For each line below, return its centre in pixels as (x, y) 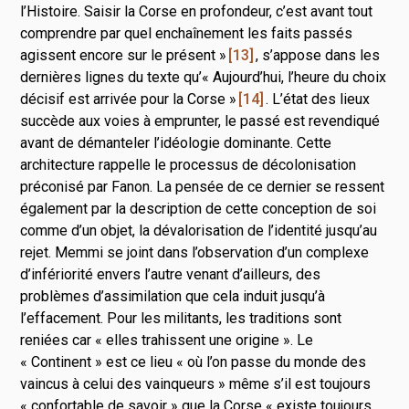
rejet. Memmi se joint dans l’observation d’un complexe (195, 252)
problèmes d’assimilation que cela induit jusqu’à (173, 296)
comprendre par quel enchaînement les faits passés (187, 33)
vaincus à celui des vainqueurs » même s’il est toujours (196, 383)
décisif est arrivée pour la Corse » (129, 99)
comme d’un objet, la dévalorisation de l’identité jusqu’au (199, 230)
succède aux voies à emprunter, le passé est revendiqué (200, 121)
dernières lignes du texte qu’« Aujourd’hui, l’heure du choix (204, 77)
